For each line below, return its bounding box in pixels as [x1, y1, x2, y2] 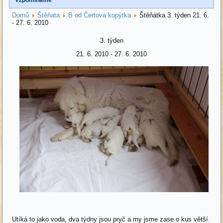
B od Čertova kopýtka [68, 11, 131, 19]
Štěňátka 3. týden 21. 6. [139, 11, 210, 19]
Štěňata [37, 11, 60, 19]
